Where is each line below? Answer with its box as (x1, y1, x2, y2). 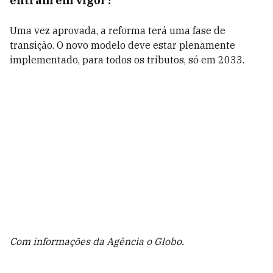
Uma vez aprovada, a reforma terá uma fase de (10, 24, 225, 37)
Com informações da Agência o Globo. (10, 235, 186, 247)
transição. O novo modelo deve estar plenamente (10, 39, 235, 51)
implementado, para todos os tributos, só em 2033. (10, 54, 244, 66)
